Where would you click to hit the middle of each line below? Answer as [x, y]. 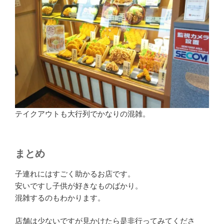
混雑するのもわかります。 [60, 197]
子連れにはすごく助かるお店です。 [75, 173]
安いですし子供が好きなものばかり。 [79, 185]
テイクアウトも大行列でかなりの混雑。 [82, 114]
